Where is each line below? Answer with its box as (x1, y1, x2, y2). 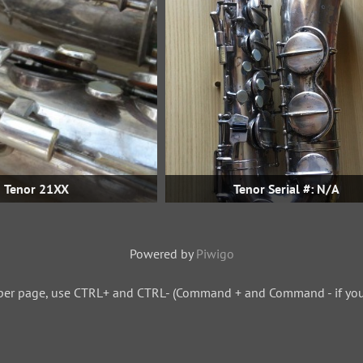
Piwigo (195, 246, 234, 262)
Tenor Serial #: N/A (233, 181, 340, 197)
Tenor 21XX (4, 181, 69, 197)
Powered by (129, 246, 196, 262)
